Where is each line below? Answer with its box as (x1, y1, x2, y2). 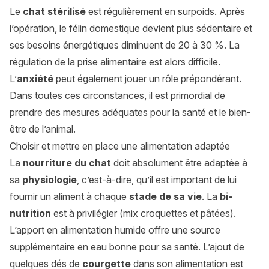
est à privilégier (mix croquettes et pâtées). (51, 207, 236, 220)
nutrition (10, 207, 51, 220)
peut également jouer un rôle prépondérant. (53, 73, 241, 85)
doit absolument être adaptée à (111, 157, 247, 169)
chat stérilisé (23, 5, 86, 18)
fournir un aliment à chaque (10, 190, 129, 203)
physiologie (22, 174, 77, 186)
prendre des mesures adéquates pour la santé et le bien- (10, 106, 251, 119)
